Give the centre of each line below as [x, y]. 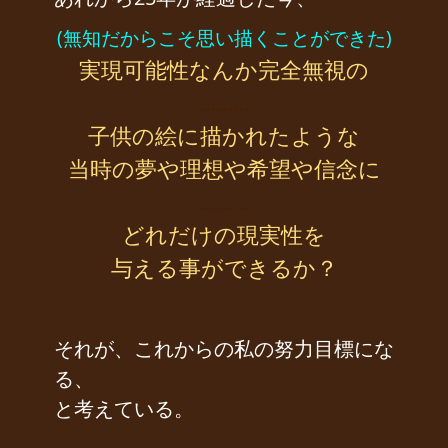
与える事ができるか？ [224, 267]
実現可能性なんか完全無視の [224, 69]
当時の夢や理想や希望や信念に [224, 168]
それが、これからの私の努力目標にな [224, 349]
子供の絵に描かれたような [224, 135]
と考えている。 [124, 409]
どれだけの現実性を [224, 234]
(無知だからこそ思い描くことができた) [224, 38]
